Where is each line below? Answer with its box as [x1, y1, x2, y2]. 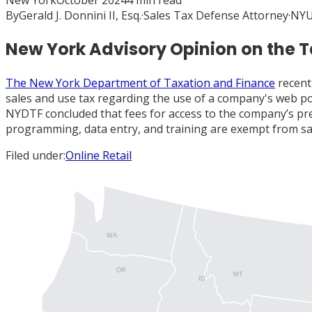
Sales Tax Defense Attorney [143, 8, 288, 23]
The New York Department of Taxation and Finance [6, 75, 275, 91]
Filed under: [6, 147, 65, 163]
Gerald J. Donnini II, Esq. [19, 8, 141, 23]
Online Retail [65, 147, 132, 163]
